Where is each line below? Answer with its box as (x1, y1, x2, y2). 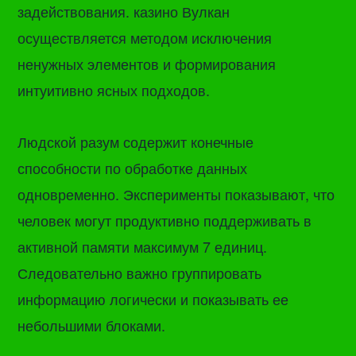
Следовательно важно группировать (17, 262, 262, 284)
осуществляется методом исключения (17, 26, 273, 48)
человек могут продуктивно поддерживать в (17, 210, 312, 231)
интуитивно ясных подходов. (17, 79, 211, 100)
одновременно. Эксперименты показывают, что (17, 184, 335, 205)
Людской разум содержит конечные (17, 131, 254, 153)
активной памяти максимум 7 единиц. (17, 236, 268, 257)
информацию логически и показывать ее (17, 288, 289, 310)
